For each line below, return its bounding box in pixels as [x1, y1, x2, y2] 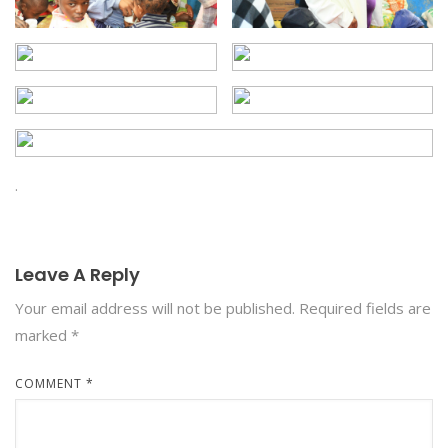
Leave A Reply [15, 261, 140, 287]
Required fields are [299, 297, 431, 318]
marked [15, 324, 71, 345]
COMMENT [15, 374, 86, 392]
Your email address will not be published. [15, 297, 295, 318]
